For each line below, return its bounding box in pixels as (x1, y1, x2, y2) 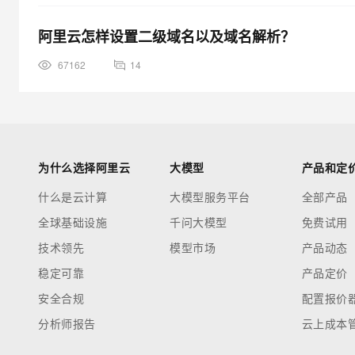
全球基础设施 (38, 214, 107, 230)
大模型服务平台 (170, 189, 250, 204)
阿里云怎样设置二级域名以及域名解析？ (38, 26, 295, 47)
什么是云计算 (38, 189, 107, 204)
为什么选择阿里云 (38, 159, 130, 175)
